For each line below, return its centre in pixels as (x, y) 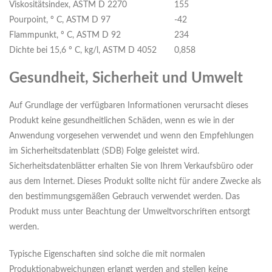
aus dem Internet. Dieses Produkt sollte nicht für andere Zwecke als (135, 182)
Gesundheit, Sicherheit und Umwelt (126, 79)
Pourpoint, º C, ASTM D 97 (60, 20)
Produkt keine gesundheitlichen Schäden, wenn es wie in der (122, 121)
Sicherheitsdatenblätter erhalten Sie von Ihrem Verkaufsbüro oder (131, 167)
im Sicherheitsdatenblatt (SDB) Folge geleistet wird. (104, 151)
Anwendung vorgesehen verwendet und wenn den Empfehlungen (131, 136)
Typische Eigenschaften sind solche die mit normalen (107, 255)
